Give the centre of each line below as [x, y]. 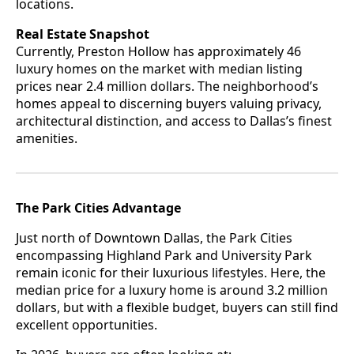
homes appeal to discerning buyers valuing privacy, [169, 103]
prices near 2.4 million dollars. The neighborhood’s [167, 86]
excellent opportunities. [87, 324]
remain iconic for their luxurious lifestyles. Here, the [171, 272]
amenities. [47, 138]
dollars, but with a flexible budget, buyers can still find [177, 307]
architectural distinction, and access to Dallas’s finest [174, 121]
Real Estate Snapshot [83, 34]
